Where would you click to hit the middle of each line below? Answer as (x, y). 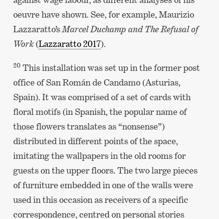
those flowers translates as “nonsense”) (89, 126)
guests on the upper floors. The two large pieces (105, 170)
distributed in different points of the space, (95, 141)
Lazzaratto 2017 (69, 44)
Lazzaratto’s (37, 29)
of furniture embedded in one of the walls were (103, 185)
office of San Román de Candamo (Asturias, (97, 82)
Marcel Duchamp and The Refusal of (130, 29)
